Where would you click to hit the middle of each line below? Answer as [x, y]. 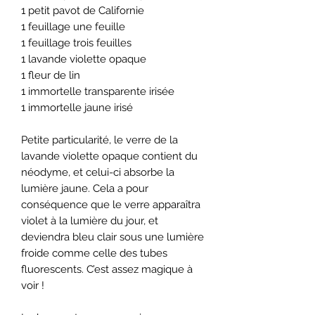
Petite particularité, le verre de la [99, 140]
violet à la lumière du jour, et [90, 221]
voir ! [33, 286]
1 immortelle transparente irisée [98, 92]
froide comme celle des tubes [94, 253]
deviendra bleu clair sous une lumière [112, 237]
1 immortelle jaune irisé [77, 108]
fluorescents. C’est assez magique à [107, 270]
